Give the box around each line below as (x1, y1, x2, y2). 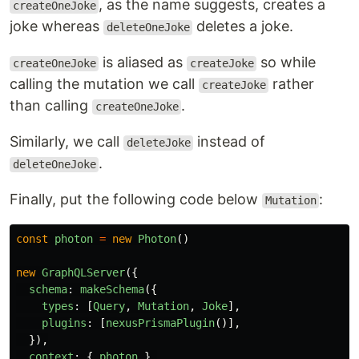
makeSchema (80, 283, 144, 296)
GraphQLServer (42, 266, 125, 280)
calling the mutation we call (10, 75, 199, 93)
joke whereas (10, 18, 103, 35)
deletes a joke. (192, 18, 294, 35)
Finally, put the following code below (10, 191, 262, 208)
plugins (42, 317, 87, 330)
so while (256, 54, 317, 71)
